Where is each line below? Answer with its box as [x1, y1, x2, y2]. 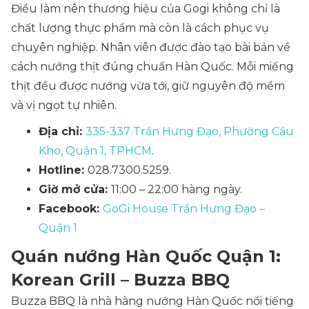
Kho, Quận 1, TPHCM [39, 144, 152, 157]
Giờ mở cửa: [39, 183, 111, 196]
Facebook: [39, 202, 103, 215]
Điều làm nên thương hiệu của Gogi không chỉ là [11, 2, 280, 15]
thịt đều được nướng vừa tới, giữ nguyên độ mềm [11, 79, 285, 92]
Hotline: [39, 163, 88, 177]
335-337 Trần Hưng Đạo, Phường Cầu [86, 125, 294, 138]
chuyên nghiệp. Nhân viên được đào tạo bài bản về [11, 41, 290, 54]
